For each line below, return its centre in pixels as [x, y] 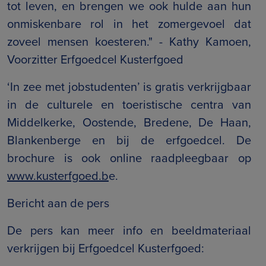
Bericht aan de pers [58, 203]
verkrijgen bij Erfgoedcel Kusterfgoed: [106, 248]
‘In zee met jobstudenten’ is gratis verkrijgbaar [129, 87]
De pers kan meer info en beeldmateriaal [129, 231]
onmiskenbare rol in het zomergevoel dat [129, 24]
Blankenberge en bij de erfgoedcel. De [129, 140]
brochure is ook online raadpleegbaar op [129, 158]
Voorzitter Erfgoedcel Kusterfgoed [95, 60]
